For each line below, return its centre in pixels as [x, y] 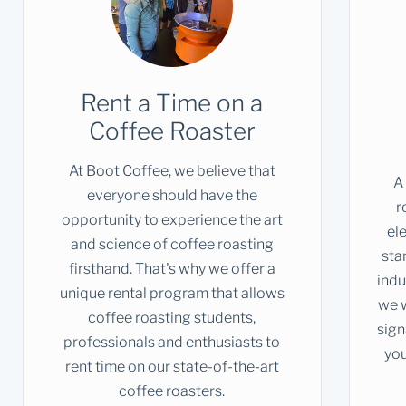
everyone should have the [172, 195]
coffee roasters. [172, 391]
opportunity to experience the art [172, 219]
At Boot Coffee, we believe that [172, 170]
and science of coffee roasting [172, 244]
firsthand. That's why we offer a [172, 268]
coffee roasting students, [172, 317]
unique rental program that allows [172, 293]
